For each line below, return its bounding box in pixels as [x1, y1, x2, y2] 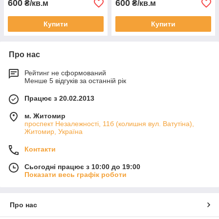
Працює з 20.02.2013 [24, 94, 94, 102]
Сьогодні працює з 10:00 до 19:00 [24, 163, 140, 171]
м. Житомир [24, 112, 66, 120]
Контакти [24, 145, 56, 153]
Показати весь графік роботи [24, 171, 127, 178]
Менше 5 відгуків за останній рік [24, 77, 126, 85]
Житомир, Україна [24, 128, 83, 135]
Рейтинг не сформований [24, 69, 106, 77]
